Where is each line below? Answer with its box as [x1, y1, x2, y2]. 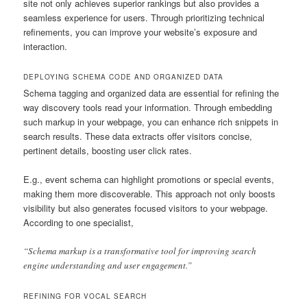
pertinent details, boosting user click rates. [23, 143, 193, 157]
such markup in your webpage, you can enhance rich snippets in [23, 114, 279, 128]
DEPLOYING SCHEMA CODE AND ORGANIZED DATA [23, 71, 224, 82]
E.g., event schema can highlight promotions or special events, [23, 172, 275, 186]
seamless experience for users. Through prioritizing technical [23, 10, 265, 24]
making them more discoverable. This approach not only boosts [23, 186, 276, 200]
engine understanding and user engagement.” [23, 258, 193, 271]
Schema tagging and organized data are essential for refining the [23, 86, 280, 99]
